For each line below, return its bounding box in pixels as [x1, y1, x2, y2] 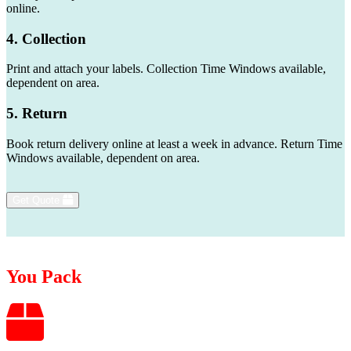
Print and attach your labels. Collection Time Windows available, [6, 62, 326, 76]
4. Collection [6, 30, 86, 47]
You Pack [6, 266, 81, 287]
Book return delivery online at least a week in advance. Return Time [6, 136, 342, 150]
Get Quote [13, 194, 63, 206]
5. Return [6, 105, 67, 122]
